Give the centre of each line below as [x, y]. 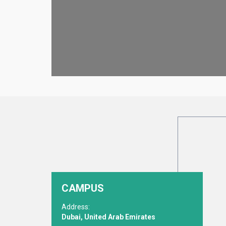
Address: [76, 207]
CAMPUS [83, 188]
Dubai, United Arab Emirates [108, 217]
